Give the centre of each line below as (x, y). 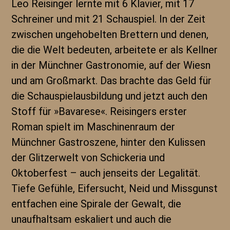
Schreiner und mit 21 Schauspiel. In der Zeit (109, 19)
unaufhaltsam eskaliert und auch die (92, 219)
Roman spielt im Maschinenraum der (93, 127)
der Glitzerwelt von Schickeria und (88, 158)
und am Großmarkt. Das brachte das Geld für (112, 81)
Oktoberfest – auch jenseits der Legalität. (106, 173)
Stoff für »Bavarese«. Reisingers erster (99, 111)
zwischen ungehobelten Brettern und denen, (110, 34)
